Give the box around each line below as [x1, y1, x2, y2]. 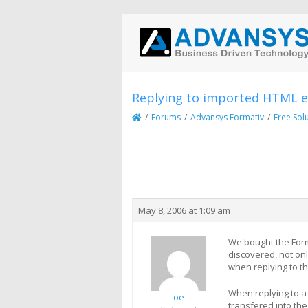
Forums [151, 111, 181, 123]
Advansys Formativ [190, 111, 264, 123]
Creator [153, 175, 194, 188]
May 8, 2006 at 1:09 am [138, 204, 230, 217]
